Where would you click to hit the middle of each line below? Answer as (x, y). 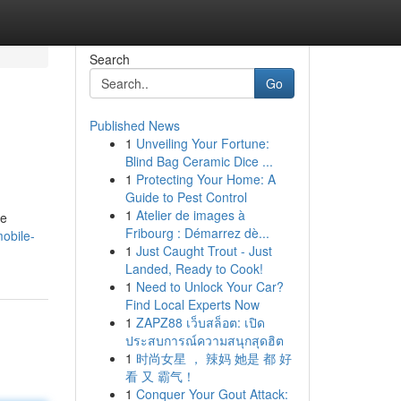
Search (109, 59)
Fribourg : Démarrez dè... (197, 233)
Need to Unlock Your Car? (209, 286)
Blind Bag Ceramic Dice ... (199, 161)
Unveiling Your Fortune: (202, 143)
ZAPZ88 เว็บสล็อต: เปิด (200, 322)
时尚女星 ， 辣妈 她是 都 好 (213, 358)
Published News (134, 125)
